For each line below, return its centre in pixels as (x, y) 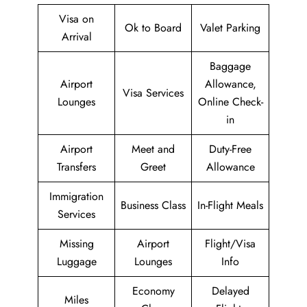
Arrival (76, 37)
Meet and (153, 149)
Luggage (76, 261)
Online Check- (230, 102)
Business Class (153, 205)
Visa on (76, 19)
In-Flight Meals (230, 205)
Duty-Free (230, 149)
